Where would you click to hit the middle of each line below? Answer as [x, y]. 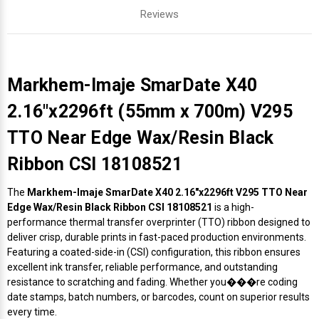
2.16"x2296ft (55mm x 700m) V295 [150, 111]
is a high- [233, 207]
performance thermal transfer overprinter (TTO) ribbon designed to [159, 222]
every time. [32, 312]
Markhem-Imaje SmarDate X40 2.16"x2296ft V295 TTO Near [167, 192]
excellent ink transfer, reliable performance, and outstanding [142, 267]
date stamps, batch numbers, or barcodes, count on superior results [158, 297]
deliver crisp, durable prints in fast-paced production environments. [157, 237]
